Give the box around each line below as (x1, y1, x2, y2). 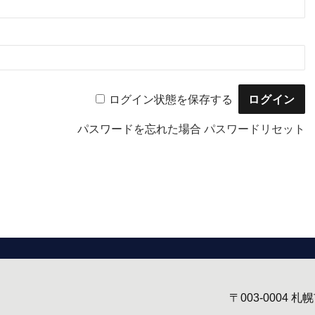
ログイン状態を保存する (109, 93, 233, 105)
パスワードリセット (204, 123, 305, 136)
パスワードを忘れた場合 (77, 123, 204, 136)
